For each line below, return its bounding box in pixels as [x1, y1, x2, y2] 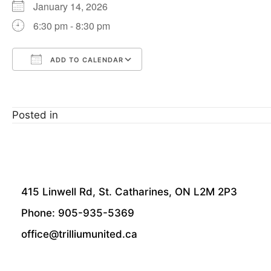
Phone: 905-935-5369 [21, 207, 137, 219]
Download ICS [33, 74, 99, 88]
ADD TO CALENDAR [48, 56, 123, 64]
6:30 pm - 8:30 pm [33, 19, 110, 33]
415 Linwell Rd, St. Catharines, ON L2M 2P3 [21, 186, 237, 198]
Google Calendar [154, 74, 231, 88]
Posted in [12, 109, 58, 121]
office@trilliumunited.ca [21, 228, 137, 240]
